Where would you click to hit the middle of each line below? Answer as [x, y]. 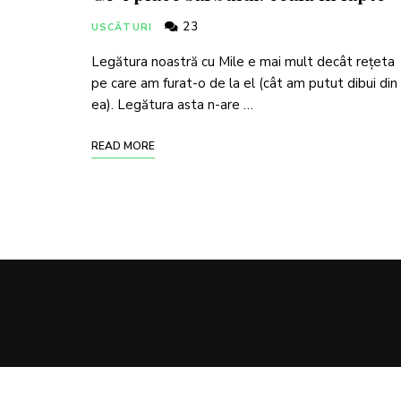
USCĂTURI [122, 27]
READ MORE [123, 146]
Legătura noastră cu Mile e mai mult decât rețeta [243, 62]
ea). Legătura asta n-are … [172, 105]
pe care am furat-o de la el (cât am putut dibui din [244, 83]
